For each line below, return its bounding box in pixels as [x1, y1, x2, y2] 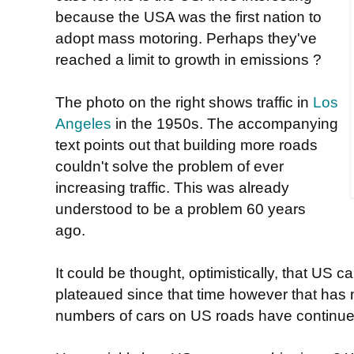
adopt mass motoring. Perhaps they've [55, 29, 317, 47]
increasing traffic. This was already [55, 179, 289, 197]
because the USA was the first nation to [55, 8, 322, 26]
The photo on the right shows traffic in [55, 93, 313, 111]
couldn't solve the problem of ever [55, 157, 284, 175]
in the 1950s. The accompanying [111, 115, 338, 133]
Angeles [55, 115, 111, 133]
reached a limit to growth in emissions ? [55, 51, 322, 69]
